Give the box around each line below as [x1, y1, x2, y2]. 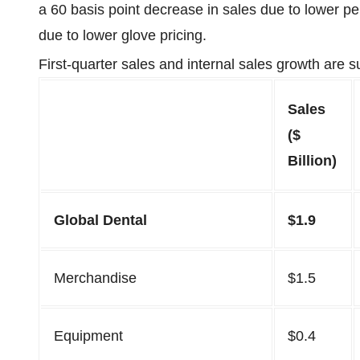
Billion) [288, 153, 337, 169]
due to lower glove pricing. [39, 27, 207, 43]
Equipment [54, 328, 123, 344]
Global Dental [54, 212, 147, 228]
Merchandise [54, 270, 137, 286]
